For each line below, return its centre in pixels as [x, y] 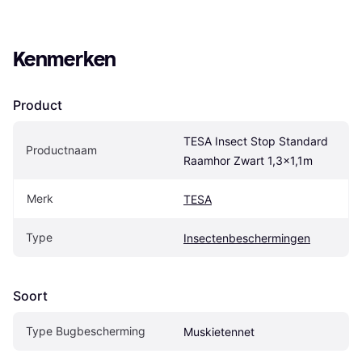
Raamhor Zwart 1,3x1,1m [248, 161]
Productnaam [61, 150]
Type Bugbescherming [86, 331]
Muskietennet [219, 332]
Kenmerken [65, 60]
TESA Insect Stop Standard [256, 141]
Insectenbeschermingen [247, 238]
